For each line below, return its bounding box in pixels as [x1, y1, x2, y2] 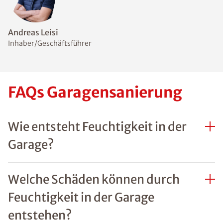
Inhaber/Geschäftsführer [8, 38, 92, 48]
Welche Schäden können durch [8, 171, 180, 187]
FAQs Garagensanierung [8, 82, 182, 102]
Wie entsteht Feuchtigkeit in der [8, 118, 187, 134]
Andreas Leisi [8, 27, 58, 37]
